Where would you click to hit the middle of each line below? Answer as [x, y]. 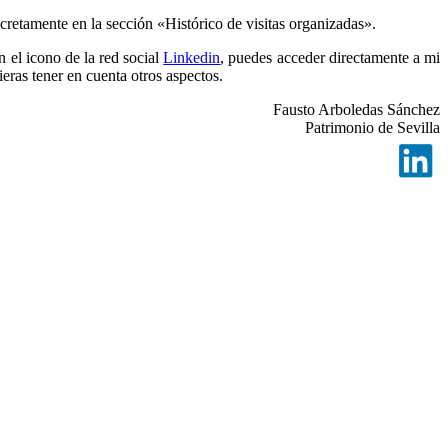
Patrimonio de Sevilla [372, 127]
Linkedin [192, 57]
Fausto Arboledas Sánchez [356, 109]
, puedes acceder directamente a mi [330, 57]
